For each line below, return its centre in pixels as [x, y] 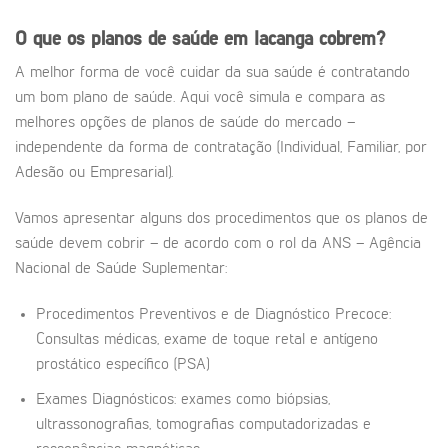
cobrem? [352, 39]
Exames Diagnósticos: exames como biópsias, [182, 399]
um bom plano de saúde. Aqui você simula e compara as [200, 98]
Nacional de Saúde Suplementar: [121, 269]
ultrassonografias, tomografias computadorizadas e [203, 424]
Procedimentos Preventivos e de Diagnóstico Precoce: [213, 315]
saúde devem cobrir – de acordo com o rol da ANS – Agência [218, 244]
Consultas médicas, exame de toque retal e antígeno [206, 340]
